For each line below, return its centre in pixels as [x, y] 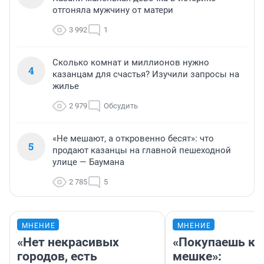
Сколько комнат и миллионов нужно [131, 62]
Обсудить [121, 105]
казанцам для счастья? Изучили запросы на [146, 74]
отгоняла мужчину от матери [113, 10]
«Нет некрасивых [68, 242]
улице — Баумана [88, 162]
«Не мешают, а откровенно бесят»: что [133, 138]
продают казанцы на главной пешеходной [142, 150]
